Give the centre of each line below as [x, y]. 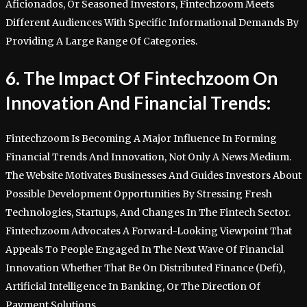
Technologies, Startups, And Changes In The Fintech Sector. [148, 213]
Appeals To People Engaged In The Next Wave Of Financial [145, 250]
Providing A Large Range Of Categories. [101, 41]
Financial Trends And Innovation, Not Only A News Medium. [148, 157]
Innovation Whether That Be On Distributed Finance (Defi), [145, 268]
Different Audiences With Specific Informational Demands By [152, 23]
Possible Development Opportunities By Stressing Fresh [139, 194]
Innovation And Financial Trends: [138, 102]
